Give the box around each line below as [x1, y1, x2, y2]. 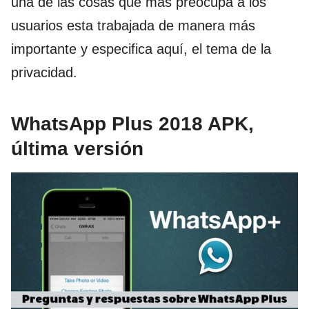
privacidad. [11, 65, 77, 81]
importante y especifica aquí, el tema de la [11, 41, 271, 57]
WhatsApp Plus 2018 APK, [11, 113, 254, 135]
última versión [11, 138, 143, 160]
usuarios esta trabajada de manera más [11, 18, 255, 34]
